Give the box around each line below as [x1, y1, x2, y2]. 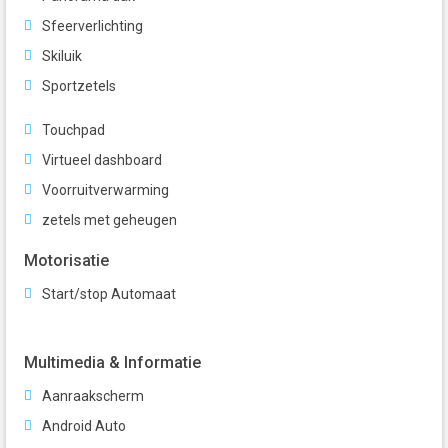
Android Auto [42, 418, 126, 435]
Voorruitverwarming [42, 182, 169, 199]
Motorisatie [24, 251, 109, 271]
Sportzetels [42, 78, 116, 95]
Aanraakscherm [42, 388, 144, 405]
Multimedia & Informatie [24, 353, 201, 373]
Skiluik [42, 48, 82, 65]
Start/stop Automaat [42, 286, 176, 303]
